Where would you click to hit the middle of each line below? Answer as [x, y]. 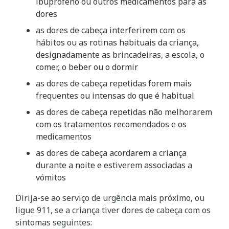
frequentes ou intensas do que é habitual [115, 96]
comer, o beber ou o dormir [87, 67]
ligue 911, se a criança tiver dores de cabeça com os [113, 210]
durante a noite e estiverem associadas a [114, 165]
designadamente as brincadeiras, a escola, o [120, 55]
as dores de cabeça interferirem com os [111, 30]
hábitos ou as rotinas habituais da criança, [117, 43]
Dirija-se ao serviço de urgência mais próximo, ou [110, 198]
